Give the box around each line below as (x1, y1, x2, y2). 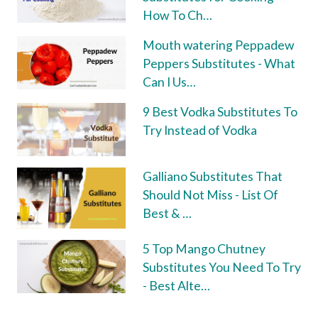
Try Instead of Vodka (142, 123, 257, 138)
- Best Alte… (142, 278, 210, 294)
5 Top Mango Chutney (142, 241, 265, 257)
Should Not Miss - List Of (142, 187, 278, 203)
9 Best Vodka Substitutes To (142, 104, 297, 120)
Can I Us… (142, 75, 196, 90)
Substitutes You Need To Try (142, 260, 301, 275)
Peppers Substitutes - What (142, 56, 295, 72)
